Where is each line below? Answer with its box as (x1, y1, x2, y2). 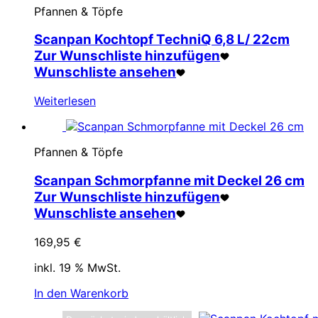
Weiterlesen (34, 94, 96, 109)
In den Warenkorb (34, 285, 128, 300)
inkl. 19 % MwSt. (34, 260, 121, 275)
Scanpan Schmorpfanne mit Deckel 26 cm (34, 172, 305, 189)
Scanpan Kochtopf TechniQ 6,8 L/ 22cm (34, 31, 290, 48)
